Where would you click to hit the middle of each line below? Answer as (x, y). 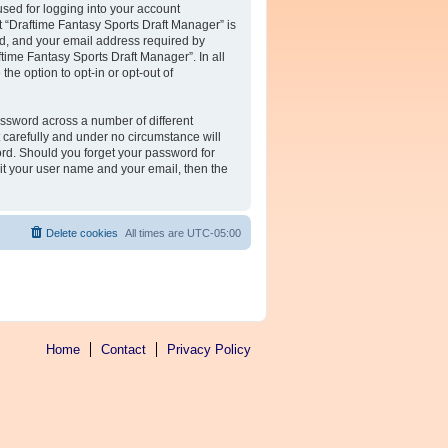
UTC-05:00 (214, 233)
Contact (123, 349)
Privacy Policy (209, 349)
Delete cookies (82, 233)
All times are (156, 233)
